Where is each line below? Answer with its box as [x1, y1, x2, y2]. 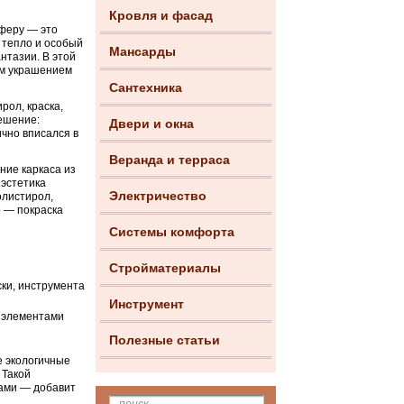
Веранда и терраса [109, 152, 230, 167]
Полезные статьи [109, 333, 220, 347]
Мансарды [109, 44, 176, 59]
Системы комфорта [109, 225, 234, 239]
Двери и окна [109, 116, 194, 131]
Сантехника [109, 80, 182, 95]
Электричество [109, 188, 207, 203]
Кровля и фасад [109, 8, 213, 23]
